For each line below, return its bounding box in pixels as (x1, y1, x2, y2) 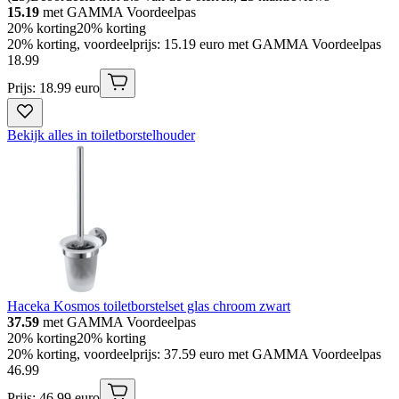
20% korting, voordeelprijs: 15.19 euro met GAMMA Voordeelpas (7, 36, 381, 52)
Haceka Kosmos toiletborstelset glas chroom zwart (7, 297, 290, 313)
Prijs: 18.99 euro (7, 79, 100, 95)
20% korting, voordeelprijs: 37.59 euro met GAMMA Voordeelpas (7, 346, 381, 362)
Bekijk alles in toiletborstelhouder (7, 126, 195, 142)
